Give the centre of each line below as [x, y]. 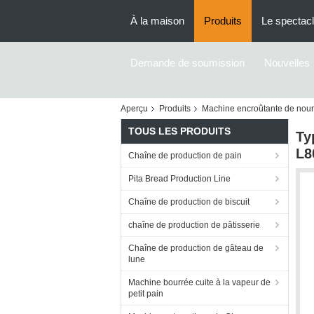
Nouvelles [287, 63]
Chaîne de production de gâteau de [196, 248]
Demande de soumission [187, 63]
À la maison [157, 21]
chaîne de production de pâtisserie [194, 225]
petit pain [146, 294]
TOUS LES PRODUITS [179, 131]
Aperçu [134, 109]
